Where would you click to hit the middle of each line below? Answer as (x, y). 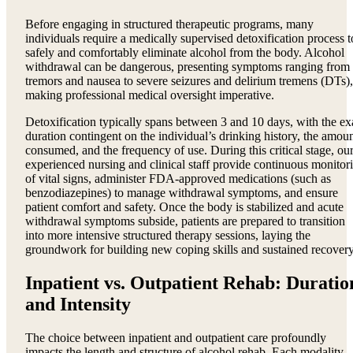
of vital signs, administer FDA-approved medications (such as (178, 179)
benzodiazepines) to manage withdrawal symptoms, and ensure (182, 193)
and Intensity (78, 305)
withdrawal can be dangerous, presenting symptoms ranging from (188, 67)
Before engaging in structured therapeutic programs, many (169, 24)
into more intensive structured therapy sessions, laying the (168, 236)
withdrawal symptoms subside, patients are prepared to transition (185, 221)
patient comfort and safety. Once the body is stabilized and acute (184, 207)
